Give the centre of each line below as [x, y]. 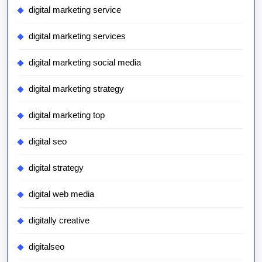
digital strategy [56, 168]
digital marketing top [67, 115]
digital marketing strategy [76, 89]
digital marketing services [77, 36]
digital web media [61, 194]
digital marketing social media [85, 63]
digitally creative [59, 220]
